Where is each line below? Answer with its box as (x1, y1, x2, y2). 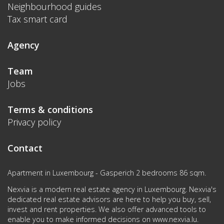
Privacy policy (7, 116, 61, 128)
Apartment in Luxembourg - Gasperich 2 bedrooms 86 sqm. (7, 168, 206, 178)
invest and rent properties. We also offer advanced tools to (7, 204, 206, 214)
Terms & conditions (7, 103, 93, 116)
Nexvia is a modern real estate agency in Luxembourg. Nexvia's (7, 184, 216, 194)
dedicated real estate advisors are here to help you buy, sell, (7, 194, 211, 204)
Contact (7, 142, 42, 154)
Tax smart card (7, 13, 67, 25)
